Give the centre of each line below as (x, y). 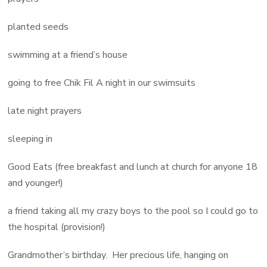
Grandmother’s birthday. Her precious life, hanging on (118, 255)
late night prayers (45, 111)
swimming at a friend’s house (68, 55)
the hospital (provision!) (57, 227)
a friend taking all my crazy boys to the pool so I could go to (133, 211)
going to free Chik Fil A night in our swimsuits (102, 83)
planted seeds (38, 27)
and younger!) (36, 183)
